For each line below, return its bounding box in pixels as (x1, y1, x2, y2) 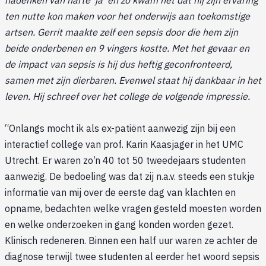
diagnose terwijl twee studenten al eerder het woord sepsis (5, 251, 259, 263)
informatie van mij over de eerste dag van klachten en (5, 186, 236, 199)
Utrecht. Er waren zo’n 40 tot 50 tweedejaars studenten (5, 154, 246, 167)
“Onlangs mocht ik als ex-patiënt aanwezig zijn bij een (5, 122, 236, 135)
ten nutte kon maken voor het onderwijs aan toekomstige (5, 10, 250, 23)
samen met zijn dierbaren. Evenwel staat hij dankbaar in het (5, 74, 261, 87)
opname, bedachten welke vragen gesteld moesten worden (5, 202, 261, 215)
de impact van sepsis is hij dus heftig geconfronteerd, (5, 58, 232, 71)
